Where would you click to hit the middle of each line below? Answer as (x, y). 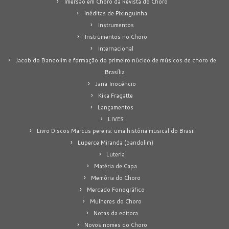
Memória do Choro (116, 178)
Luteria (116, 154)
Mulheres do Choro (116, 201)
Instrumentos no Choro (116, 37)
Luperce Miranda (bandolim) (116, 142)
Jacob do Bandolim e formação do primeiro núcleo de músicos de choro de (116, 60)
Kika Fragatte (116, 95)
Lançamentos (116, 107)
